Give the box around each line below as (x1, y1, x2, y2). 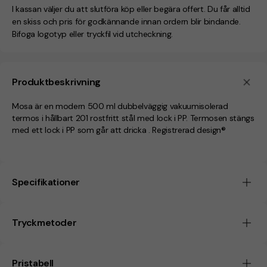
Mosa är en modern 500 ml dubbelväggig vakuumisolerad (12, 101, 228, 112)
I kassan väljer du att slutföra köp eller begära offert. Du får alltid (12, 4, 250, 15)
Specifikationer (12, 176, 80, 189)
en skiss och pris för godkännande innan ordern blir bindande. (12, 16, 241, 27)
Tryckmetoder (12, 216, 77, 229)
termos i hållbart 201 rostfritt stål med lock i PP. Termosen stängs (12, 113, 254, 124)
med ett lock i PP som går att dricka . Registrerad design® (12, 125, 226, 136)
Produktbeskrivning (12, 76, 101, 89)
